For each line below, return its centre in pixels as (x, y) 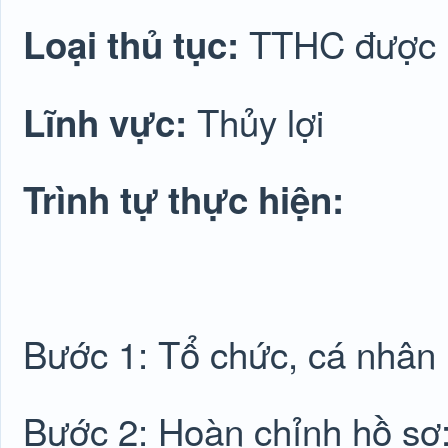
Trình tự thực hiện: (183, 199)
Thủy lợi (260, 121)
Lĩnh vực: (110, 122)
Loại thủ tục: (136, 44)
